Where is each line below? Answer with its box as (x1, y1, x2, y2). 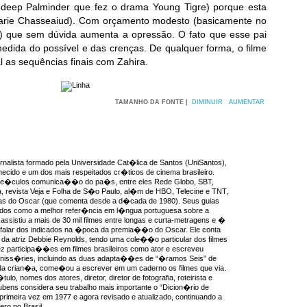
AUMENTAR (229, 98, 265, 106)
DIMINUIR (192, 98, 223, 106)
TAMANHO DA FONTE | (115, 98, 190, 106)
